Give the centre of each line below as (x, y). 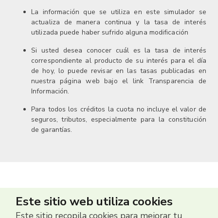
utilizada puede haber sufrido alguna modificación (110, 32)
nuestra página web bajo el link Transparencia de (119, 81)
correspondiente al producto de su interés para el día (119, 61)
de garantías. (52, 130)
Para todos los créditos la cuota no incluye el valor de (119, 109)
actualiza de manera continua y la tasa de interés (119, 22)
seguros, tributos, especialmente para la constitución (119, 119)
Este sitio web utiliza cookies (94, 201)
